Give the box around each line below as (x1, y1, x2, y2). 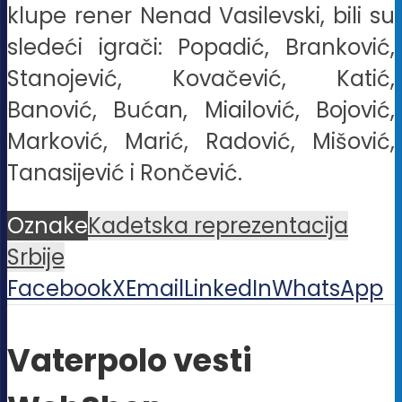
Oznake (7, 210, 88, 240)
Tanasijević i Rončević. (7, 157, 242, 188)
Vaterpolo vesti (7, 338, 252, 383)
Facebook (7, 273, 112, 303)
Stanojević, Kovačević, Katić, (7, 63, 395, 93)
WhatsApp (272, 273, 383, 303)
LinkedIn (184, 273, 272, 303)
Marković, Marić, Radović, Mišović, (7, 126, 395, 156)
